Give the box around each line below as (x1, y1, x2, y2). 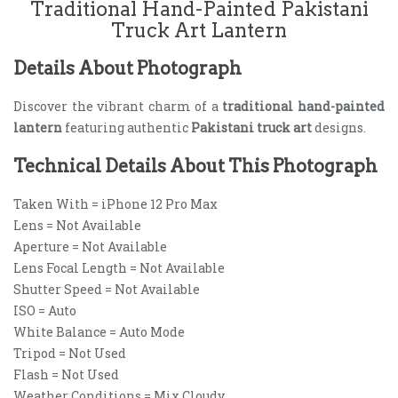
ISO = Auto (13, 302, 76, 319)
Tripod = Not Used (13, 345, 126, 362)
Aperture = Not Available (13, 238, 167, 255)
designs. (312, 119, 366, 136)
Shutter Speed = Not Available (13, 281, 200, 298)
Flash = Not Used (13, 366, 119, 383)
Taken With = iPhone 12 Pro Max (13, 195, 218, 212)
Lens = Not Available (13, 217, 141, 234)
